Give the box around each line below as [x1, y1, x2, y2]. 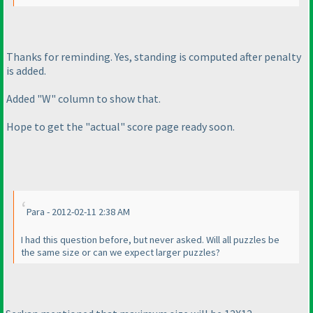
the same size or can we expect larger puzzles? [21, 245, 220, 259]
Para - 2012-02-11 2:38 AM [27, 205, 130, 218]
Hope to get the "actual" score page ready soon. [6, 119, 235, 133]
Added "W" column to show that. [6, 91, 161, 105]
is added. [6, 63, 46, 78]
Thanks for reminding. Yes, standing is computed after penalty [6, 49, 301, 64]
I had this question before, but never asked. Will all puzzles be [21, 233, 279, 246]
